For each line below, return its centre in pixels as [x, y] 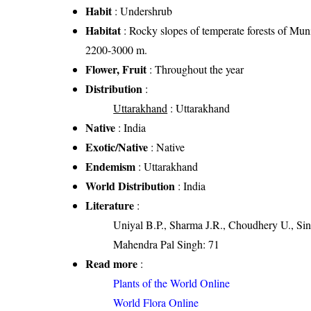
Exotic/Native [117, 147]
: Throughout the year [195, 69]
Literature [110, 205]
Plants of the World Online [172, 283]
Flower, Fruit [116, 69]
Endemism [111, 167]
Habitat [103, 31]
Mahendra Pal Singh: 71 [167, 244]
